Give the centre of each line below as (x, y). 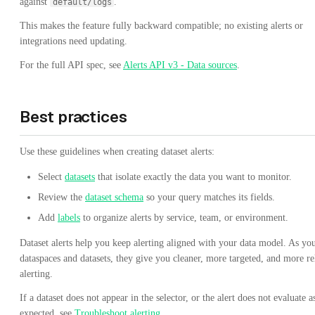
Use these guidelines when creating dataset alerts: (117, 152)
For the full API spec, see (71, 65)
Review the (62, 198)
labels (69, 218)
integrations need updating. (73, 41)
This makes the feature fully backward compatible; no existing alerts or (161, 26)
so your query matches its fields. (209, 198)
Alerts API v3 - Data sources (180, 65)
